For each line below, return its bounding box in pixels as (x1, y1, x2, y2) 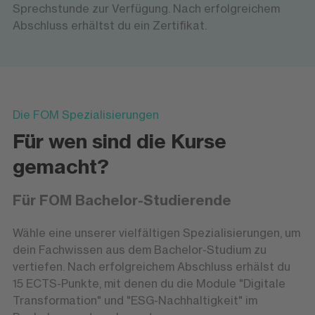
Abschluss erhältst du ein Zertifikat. (12, 18, 207, 33)
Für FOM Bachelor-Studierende (12, 191, 231, 209)
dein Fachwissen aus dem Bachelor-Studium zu (12, 242, 266, 257)
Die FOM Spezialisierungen (12, 107, 159, 122)
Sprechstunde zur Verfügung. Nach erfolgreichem (12, 1, 280, 16)
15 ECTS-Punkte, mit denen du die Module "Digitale (12, 276, 285, 290)
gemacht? (12, 153, 109, 179)
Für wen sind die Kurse (12, 128, 226, 153)
